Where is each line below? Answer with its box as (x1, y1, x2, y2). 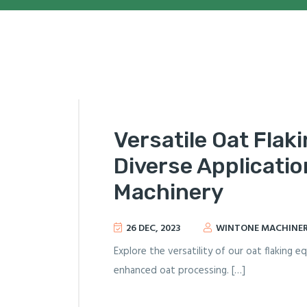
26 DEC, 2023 (124, 221, 183, 236)
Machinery (114, 179, 223, 205)
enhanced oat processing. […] (114, 262, 245, 279)
